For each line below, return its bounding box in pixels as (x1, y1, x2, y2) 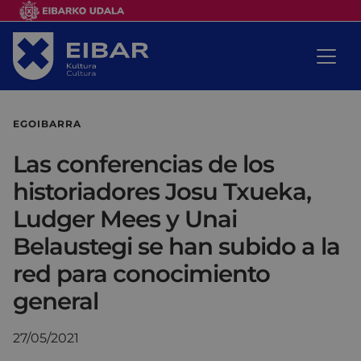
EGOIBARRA (13, 117, 81, 130)
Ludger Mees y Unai (13, 204, 237, 233)
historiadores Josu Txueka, (13, 176, 311, 205)
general (13, 286, 98, 315)
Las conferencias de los (13, 149, 274, 178)
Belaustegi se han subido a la (13, 231, 340, 260)
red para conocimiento (13, 259, 270, 288)
